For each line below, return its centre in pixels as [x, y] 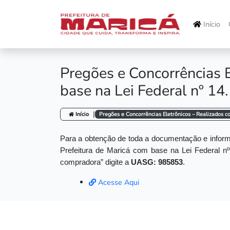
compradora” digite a [95, 162]
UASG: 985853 [157, 162]
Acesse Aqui [118, 182]
